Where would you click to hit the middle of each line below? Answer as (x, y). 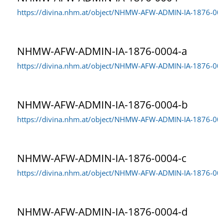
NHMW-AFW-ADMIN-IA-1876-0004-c (102, 158)
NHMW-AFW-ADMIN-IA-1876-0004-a (102, 51)
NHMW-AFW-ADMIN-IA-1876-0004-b (102, 104)
